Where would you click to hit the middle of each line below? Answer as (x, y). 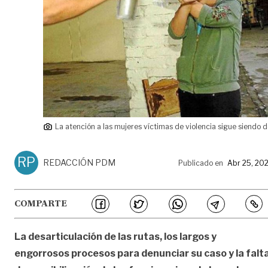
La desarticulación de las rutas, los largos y (115, 236)
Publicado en (201, 163)
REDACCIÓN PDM (79, 162)
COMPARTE (41, 204)
